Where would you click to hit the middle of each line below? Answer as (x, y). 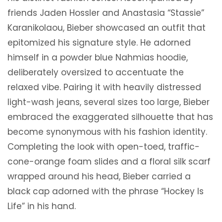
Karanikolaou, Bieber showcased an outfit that (107, 28)
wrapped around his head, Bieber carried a (99, 177)
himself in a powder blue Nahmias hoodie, (98, 58)
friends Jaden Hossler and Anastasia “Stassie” (106, 13)
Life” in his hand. (42, 206)
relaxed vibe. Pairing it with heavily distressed (104, 87)
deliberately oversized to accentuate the (96, 73)
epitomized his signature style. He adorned (99, 43)
